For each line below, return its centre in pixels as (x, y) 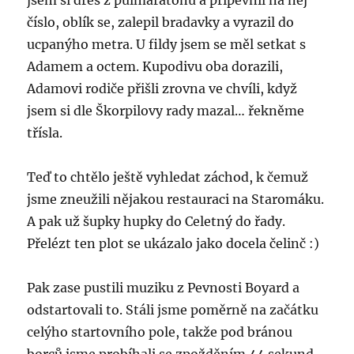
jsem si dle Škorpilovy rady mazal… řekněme (166, 111)
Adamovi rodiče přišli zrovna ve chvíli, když (162, 88)
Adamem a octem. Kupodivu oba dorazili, (155, 66)
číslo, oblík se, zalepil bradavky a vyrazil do (161, 22)
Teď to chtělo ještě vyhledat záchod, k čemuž (168, 177)
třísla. (45, 133)
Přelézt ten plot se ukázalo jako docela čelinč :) (173, 243)
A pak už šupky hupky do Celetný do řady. (156, 221)
